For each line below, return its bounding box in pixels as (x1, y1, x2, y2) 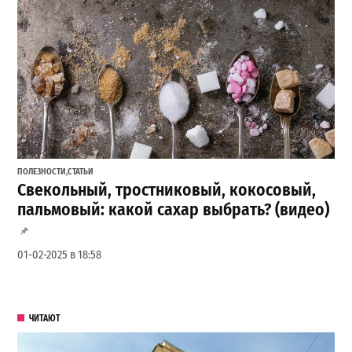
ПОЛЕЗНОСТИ (17, 167, 67, 178)
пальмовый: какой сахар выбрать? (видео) (17, 200, 330, 221)
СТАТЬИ (68, 167, 94, 178)
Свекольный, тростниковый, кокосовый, (17, 180, 317, 201)
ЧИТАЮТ (28, 312, 60, 324)
